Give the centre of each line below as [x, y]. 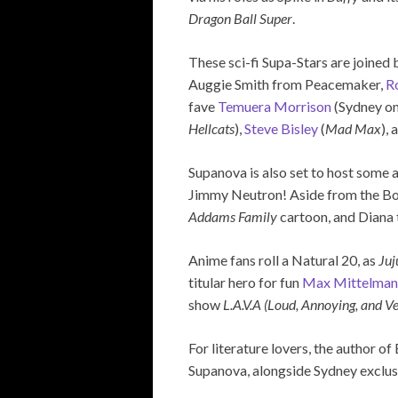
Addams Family [233, 216]
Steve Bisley [281, 128]
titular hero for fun [245, 282]
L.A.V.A [242, 304]
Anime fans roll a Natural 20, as [283, 259]
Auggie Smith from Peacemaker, [287, 84]
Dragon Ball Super [240, 18]
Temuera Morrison [275, 106]
